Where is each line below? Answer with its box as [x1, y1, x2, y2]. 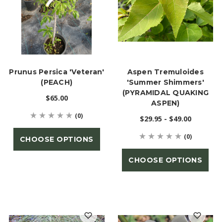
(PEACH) [41, 78, 73, 87]
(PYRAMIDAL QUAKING [122, 88, 209, 98]
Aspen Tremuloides [127, 67, 204, 77]
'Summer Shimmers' [126, 78, 204, 87]
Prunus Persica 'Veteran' [9, 67, 105, 77]
